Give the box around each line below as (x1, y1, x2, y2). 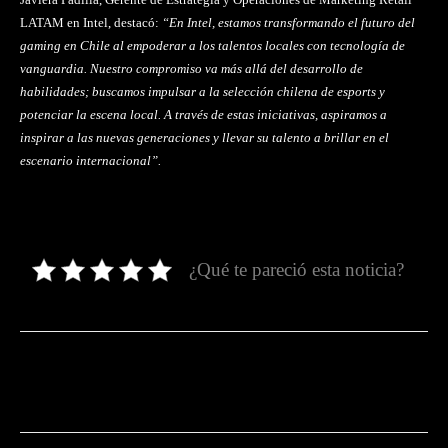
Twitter (204, 374, 244, 390)
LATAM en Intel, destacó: (20, 15, 162, 31)
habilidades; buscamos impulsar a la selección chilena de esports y (20, 84, 385, 100)
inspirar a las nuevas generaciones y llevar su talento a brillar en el (20, 130, 389, 146)
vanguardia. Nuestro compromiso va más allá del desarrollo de (20, 61, 363, 77)
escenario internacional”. (20, 153, 161, 169)
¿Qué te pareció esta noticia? (189, 259, 404, 281)
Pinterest (319, 374, 370, 390)
